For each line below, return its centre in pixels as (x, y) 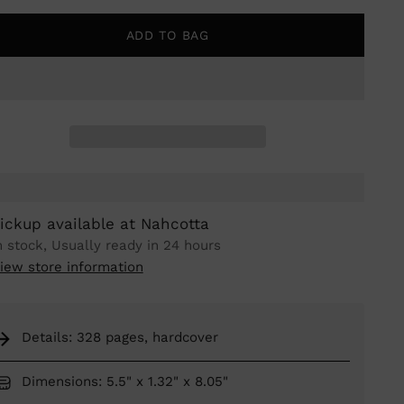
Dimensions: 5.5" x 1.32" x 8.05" (124, 382)
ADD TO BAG (167, 36)
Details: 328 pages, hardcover (119, 338)
